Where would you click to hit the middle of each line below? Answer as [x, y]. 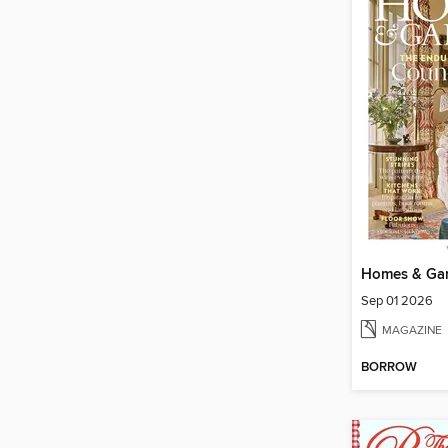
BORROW [389, 368]
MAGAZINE [412, 331]
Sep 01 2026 [397, 301]
